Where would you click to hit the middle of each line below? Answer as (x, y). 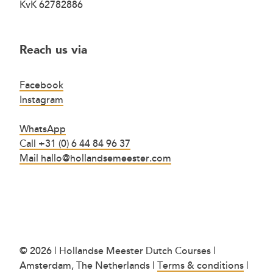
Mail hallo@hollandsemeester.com (95, 159)
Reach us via (53, 50)
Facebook (41, 86)
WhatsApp (43, 129)
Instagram (41, 100)
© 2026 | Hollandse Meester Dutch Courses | (118, 251)
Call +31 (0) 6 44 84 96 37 (75, 144)
